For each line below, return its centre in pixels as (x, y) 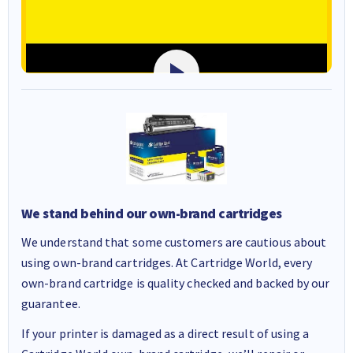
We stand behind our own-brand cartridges (152, 213)
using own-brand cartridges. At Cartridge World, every (167, 262)
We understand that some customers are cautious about (174, 242)
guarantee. (51, 303)
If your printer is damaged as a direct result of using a (165, 333)
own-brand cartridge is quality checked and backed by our (176, 282)
